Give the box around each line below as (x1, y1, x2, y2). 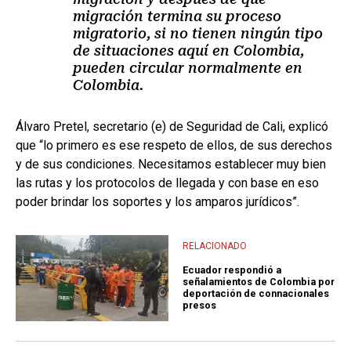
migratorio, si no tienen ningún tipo (73, 25, 323, 42)
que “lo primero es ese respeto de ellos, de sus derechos (16, 138, 332, 154)
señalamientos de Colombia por (183, 276, 335, 288)
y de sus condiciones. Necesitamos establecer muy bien (16, 157, 326, 172)
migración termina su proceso (73, 8, 281, 25)
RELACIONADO (183, 240, 247, 251)
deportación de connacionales (183, 288, 329, 300)
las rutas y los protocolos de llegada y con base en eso (16, 175, 319, 191)
